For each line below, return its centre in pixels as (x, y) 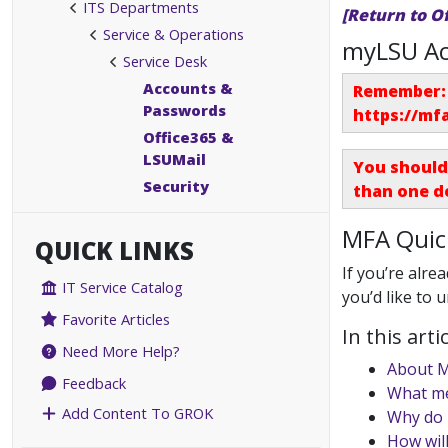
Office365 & (188, 137)
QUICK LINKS (114, 250)
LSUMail (174, 159)
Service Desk (165, 61)
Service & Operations (173, 34)
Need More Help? (119, 351)
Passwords (184, 110)
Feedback (92, 383)
